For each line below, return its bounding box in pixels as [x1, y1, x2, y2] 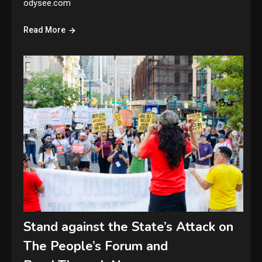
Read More [23, 25, 66, 35]
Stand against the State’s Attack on [23, 218, 234, 236]
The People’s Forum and [23, 237, 168, 256]
